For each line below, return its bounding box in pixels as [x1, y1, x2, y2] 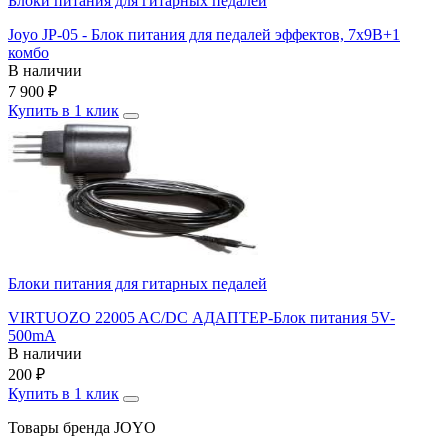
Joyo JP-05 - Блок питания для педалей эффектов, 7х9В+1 [8, 26, 400, 44]
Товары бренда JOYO [8, 419, 156, 437]
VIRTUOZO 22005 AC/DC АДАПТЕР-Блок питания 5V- [8, 309, 395, 327]
